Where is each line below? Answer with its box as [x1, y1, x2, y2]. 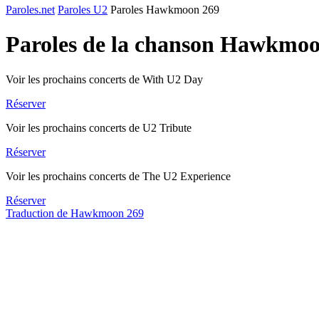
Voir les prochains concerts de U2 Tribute [6, 121, 192, 134]
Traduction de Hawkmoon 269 [6, 206, 144, 219]
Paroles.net [6, 4, 55, 16]
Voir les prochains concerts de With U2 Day [6, 73, 203, 85]
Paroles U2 [58, 4, 108, 16]
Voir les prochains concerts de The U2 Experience [6, 169, 231, 182]
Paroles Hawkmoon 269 [110, 4, 219, 16]
